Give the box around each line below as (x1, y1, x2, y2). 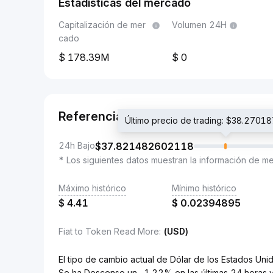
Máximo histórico (58, 183, 126, 193)
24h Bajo (58, 140, 95, 151)
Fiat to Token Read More (58, 226, 159, 236)
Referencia (58, 109, 123, 124)
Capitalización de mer (58, 19, 146, 30)
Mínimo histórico (172, 183, 236, 193)
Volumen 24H (172, 19, 227, 30)
